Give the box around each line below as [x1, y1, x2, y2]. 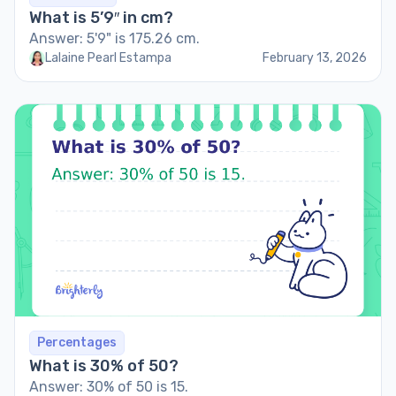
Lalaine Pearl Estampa [45, 50, 171, 65]
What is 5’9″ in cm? [29, 8, 173, 27]
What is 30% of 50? [29, 356, 179, 376]
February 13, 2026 [263, 50, 367, 65]
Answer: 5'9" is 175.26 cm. [29, 30, 200, 47]
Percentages [37, 335, 117, 350]
